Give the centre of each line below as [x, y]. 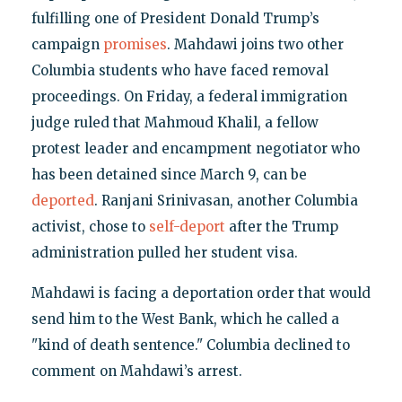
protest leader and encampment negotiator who [195, 149]
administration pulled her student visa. [164, 253]
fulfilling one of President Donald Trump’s [175, 19]
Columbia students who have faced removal [179, 71]
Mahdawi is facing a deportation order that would [201, 293]
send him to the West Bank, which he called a [185, 319]
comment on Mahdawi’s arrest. [136, 371]
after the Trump [281, 227]
